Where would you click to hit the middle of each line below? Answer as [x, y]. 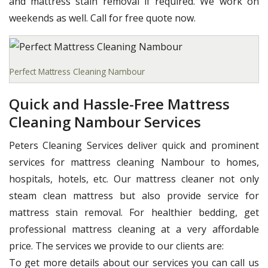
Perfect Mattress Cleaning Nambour [77, 72]
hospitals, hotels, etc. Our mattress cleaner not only [134, 179]
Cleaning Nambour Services [105, 122]
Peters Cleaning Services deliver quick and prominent [134, 146]
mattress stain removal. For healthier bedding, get [134, 213]
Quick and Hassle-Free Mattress [119, 104]
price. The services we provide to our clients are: [116, 246]
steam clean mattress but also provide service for [134, 196]
